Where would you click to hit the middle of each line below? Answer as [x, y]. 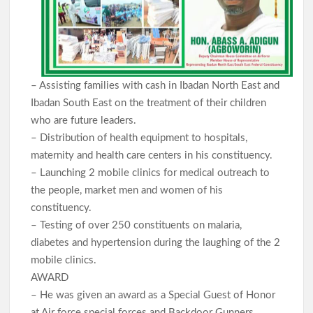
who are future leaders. [85, 121]
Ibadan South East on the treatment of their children [149, 103]
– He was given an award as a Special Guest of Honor [153, 296]
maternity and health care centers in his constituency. [153, 156]
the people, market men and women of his [127, 191]
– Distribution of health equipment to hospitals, [139, 138]
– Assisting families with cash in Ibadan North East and [155, 86]
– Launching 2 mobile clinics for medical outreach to [151, 173]
